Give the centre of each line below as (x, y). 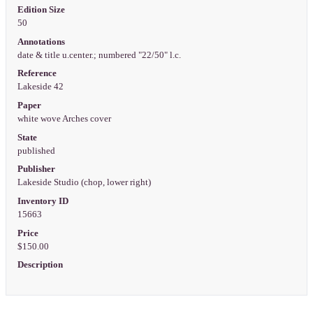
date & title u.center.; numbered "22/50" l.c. (100, 55)
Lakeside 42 (41, 87)
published (37, 151)
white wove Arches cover (65, 119)
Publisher (36, 169)
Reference (37, 74)
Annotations (41, 42)
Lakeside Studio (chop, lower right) (85, 183)
